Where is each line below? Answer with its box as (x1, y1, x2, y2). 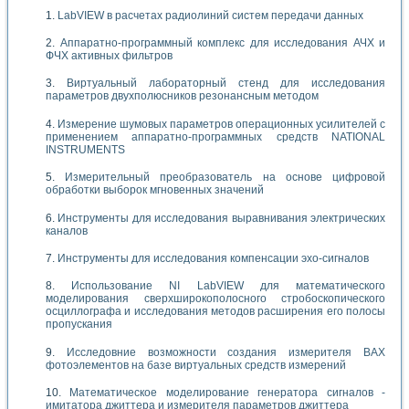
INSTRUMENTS (46, 142, 125, 156)
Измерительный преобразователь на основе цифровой (65, 171, 386, 184)
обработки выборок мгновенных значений (46, 184, 264, 197)
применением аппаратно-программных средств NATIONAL (46, 130, 385, 143)
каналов (46, 224, 88, 237)
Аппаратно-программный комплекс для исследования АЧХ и (59, 36, 385, 49)
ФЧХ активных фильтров (46, 48, 173, 62)
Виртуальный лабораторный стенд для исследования (67, 77, 385, 90)
